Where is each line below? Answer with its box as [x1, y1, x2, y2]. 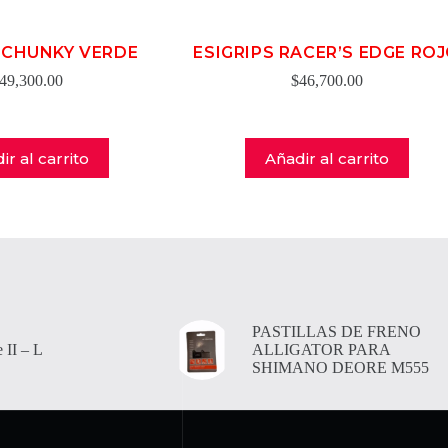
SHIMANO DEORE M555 [251, 359, 429, 376]
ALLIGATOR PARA [251, 341, 390, 358]
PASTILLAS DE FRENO [251, 323, 421, 340]
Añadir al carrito [264, 148, 389, 168]
